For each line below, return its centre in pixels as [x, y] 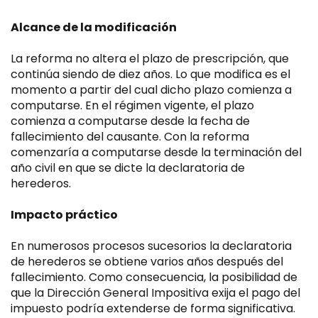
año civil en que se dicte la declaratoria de [128, 168]
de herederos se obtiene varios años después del [147, 262]
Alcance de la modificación [94, 27]
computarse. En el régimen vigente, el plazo [132, 105]
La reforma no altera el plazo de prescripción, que [150, 59]
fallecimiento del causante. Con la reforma [130, 137]
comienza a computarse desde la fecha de [130, 121]
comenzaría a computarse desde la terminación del [156, 152]
